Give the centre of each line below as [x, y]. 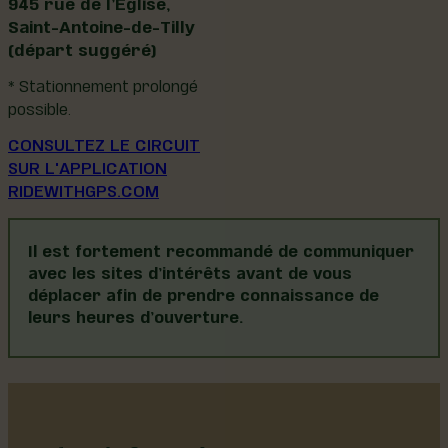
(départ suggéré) [82, 47]
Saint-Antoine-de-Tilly [101, 24]
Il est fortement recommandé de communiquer [220, 248]
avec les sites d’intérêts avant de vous [189, 270]
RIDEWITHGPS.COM [83, 188]
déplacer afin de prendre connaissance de [203, 292]
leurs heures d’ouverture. [137, 314]
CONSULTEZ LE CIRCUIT [104, 142]
